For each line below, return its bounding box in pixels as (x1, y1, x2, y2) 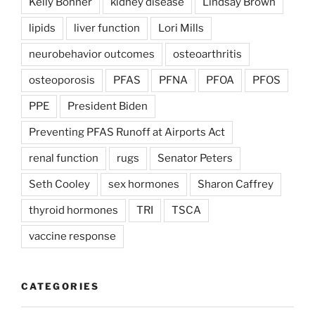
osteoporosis (29, 74, 95, 87)
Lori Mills (158, 22, 204, 35)
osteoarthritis (173, 48, 242, 61)
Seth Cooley (29, 178, 90, 191)
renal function (29, 152, 98, 165)
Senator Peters (157, 152, 233, 165)
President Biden (67, 100, 148, 113)
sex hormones (108, 178, 179, 191)
